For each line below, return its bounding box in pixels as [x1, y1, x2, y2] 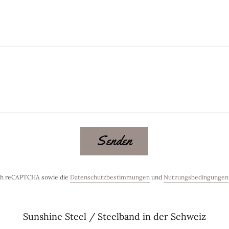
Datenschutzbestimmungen [70, 173, 150, 181]
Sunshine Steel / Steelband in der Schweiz [22, 210, 206, 222]
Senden [97, 132, 132, 150]
